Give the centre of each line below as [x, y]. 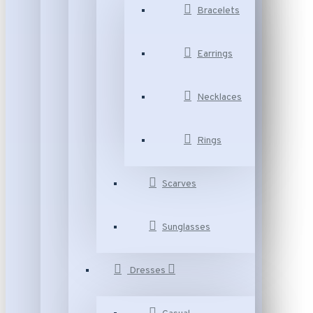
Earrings [215, 54]
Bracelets [218, 11]
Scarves [179, 184]
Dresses [147, 271]
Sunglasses [186, 227]
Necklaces [219, 97]
